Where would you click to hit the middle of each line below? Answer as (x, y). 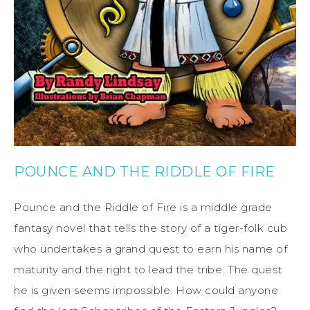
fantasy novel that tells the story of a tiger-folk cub (151, 228)
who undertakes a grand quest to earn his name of (151, 249)
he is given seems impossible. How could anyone (146, 291)
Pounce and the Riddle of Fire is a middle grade (143, 208)
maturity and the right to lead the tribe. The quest (148, 270)
